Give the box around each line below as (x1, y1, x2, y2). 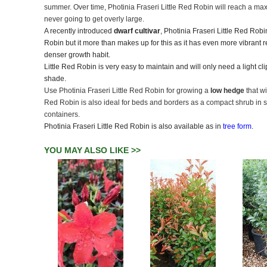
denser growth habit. (44, 50, 114, 59)
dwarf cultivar (114, 26, 160, 35)
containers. (44, 110, 82, 119)
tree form (223, 122, 252, 131)
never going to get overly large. (44, 14, 146, 23)
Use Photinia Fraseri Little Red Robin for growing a (44, 86, 210, 95)
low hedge (210, 86, 246, 95)
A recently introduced (44, 26, 114, 35)
